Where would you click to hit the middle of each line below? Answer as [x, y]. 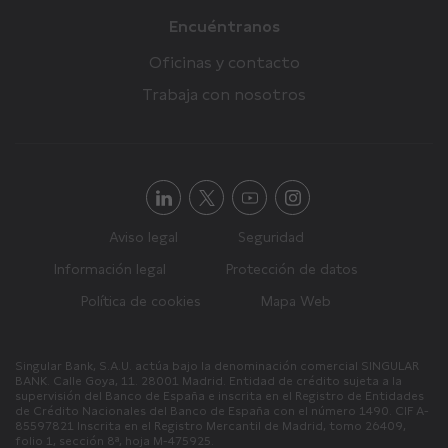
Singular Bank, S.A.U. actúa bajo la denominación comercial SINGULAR [217, 366]
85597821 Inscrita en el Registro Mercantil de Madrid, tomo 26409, [210, 426]
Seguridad [270, 237]
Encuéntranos [224, 27]
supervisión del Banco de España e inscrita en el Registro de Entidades [219, 396]
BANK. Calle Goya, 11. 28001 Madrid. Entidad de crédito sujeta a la [208, 381]
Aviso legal [143, 237]
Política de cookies [141, 301]
